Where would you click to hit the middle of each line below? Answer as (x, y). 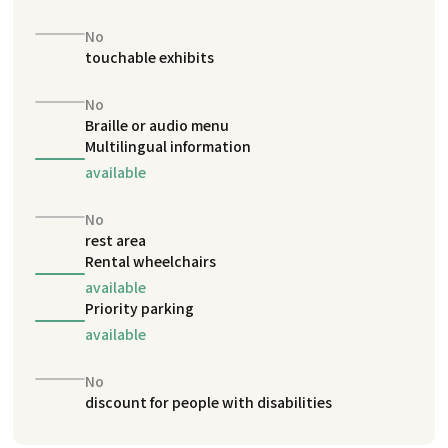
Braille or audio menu (157, 124)
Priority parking (140, 307)
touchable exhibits (150, 56)
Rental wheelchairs (151, 260)
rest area (116, 239)
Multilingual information (168, 145)
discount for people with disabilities (209, 401)
